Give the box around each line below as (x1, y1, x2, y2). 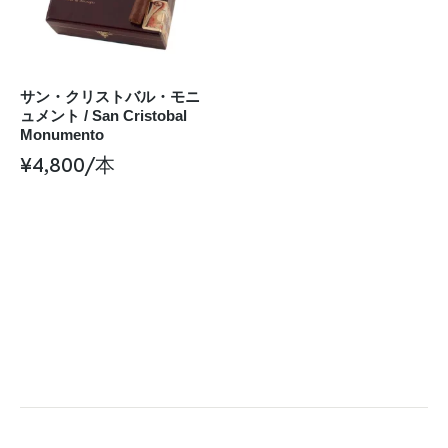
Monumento (20, 126, 104, 143)
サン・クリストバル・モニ (20, 88, 200, 105)
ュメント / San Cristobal (20, 107, 187, 124)
